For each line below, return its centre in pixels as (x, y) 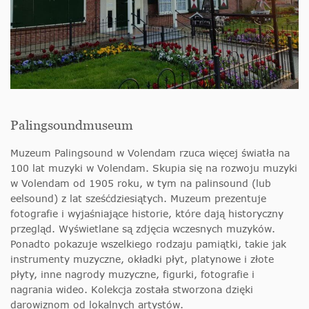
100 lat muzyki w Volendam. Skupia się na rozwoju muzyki (154, 168)
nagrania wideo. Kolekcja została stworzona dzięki (132, 289)
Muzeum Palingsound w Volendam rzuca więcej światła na (150, 152)
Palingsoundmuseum (72, 125)
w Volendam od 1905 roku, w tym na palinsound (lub (141, 183)
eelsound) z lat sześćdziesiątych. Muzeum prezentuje (138, 198)
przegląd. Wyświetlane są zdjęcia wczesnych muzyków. (143, 228)
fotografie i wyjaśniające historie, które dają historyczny (147, 213)
